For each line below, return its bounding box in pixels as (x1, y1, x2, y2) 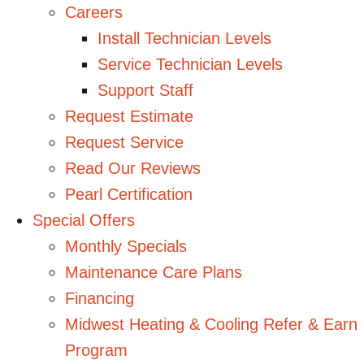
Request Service (65, 132, 184, 151)
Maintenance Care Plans (65, 262, 242, 281)
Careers (65, 2, 123, 21)
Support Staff (97, 80, 193, 99)
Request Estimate (65, 106, 193, 125)
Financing (65, 288, 134, 307)
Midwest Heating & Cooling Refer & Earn (65, 314, 357, 333)
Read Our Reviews (65, 158, 201, 177)
